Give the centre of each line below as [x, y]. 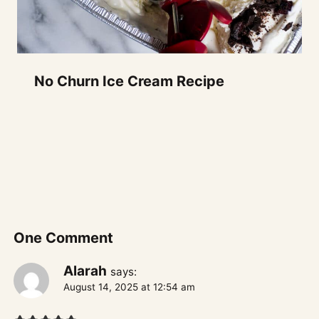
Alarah [85, 271]
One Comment [64, 237]
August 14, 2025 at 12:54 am [130, 287]
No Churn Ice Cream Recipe [129, 81]
